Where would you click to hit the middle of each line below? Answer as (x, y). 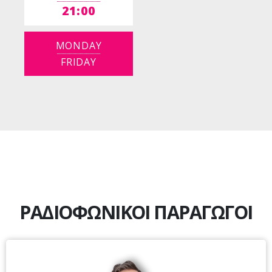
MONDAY (79, 46)
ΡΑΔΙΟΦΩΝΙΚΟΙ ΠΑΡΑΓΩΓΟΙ (136, 212)
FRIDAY (79, 62)
